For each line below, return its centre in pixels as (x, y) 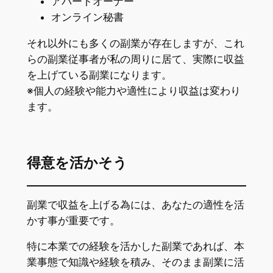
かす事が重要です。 (73, 220)
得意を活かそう (77, 163)
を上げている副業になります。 (99, 75)
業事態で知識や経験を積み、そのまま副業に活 (135, 262)
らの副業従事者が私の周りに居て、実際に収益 (135, 59)
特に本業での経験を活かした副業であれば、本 (135, 246)
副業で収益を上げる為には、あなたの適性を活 (135, 204)
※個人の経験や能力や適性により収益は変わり (133, 90)
